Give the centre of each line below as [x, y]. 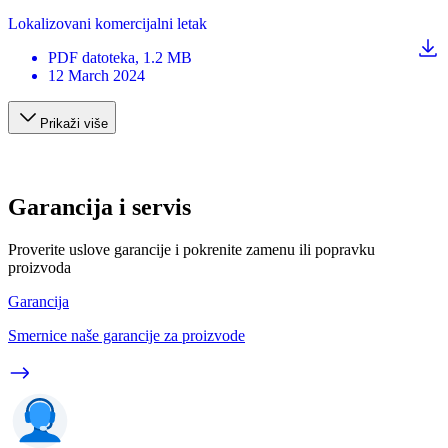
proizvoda [39, 267]
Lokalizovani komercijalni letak [107, 23]
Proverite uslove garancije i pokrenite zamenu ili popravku [191, 249]
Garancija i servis [99, 206]
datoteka [108, 57]
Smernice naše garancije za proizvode [126, 335]
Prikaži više [74, 123]
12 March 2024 [96, 75]
